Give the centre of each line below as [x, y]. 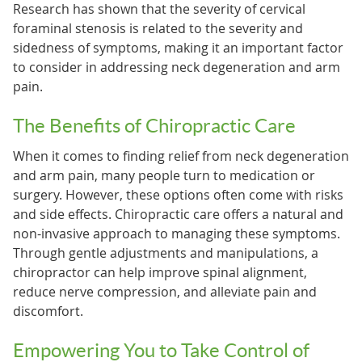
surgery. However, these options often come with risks [178, 194]
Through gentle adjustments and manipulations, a [165, 253]
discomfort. [48, 311]
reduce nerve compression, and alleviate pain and [164, 291]
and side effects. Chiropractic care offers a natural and [178, 214]
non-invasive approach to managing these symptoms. [176, 233]
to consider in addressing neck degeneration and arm [176, 67]
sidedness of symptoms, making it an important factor [178, 47]
